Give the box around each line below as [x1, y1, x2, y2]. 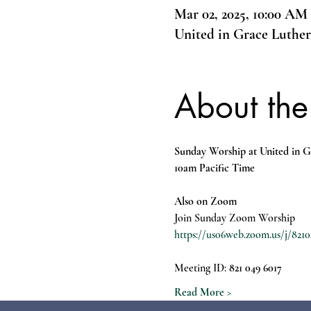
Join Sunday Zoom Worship [174, 211, 295, 225]
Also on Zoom [174, 194, 237, 208]
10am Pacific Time [174, 161, 255, 175]
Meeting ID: [174, 261, 229, 275]
